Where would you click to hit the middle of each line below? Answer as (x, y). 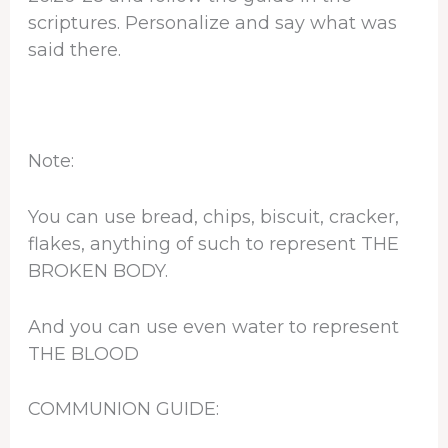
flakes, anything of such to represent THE (213, 243)
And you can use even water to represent (213, 326)
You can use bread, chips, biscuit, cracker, (213, 216)
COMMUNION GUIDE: (123, 409)
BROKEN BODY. (97, 270)
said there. (74, 49)
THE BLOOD (83, 353)
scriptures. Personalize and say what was (212, 22)
